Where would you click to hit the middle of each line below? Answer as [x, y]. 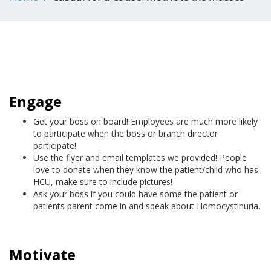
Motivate [42, 254]
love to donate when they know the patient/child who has [146, 170]
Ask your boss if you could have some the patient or [135, 194]
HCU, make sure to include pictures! [103, 182]
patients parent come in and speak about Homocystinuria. [147, 206]
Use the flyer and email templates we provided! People [140, 158]
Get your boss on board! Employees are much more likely [145, 121]
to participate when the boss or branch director [126, 133]
